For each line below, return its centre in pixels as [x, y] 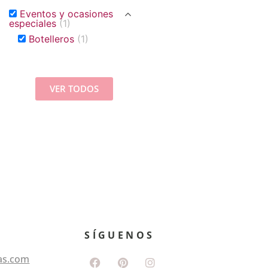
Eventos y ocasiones [66, 14]
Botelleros [53, 39]
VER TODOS [74, 89]
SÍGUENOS [120, 235]
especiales [34, 24]
